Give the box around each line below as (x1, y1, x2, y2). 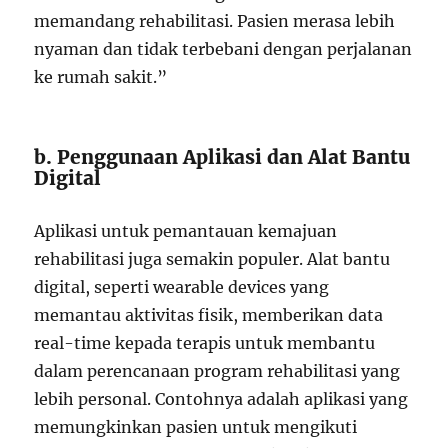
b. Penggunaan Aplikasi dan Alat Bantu (34, 145, 411, 169)
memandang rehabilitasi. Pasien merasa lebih (34, 11, 396, 31)
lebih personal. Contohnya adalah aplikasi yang (34, 389, 409, 409)
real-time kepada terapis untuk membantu (34, 333, 376, 353)
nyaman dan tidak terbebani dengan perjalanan (34, 39, 413, 59)
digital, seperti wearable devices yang (34, 277, 330, 297)
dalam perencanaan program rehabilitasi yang (34, 361, 401, 381)
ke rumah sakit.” (34, 67, 168, 87)
